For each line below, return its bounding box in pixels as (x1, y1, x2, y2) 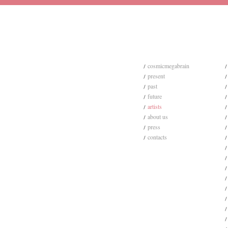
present (148, 72, 165, 80)
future (148, 92, 162, 100)
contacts (148, 133, 167, 141)
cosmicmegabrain (148, 62, 189, 70)
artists (148, 102, 162, 110)
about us (148, 112, 168, 121)
